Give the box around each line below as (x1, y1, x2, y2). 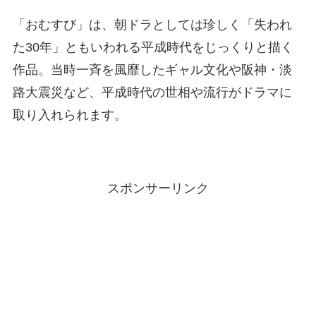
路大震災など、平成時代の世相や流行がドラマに (12, 85, 292, 100)
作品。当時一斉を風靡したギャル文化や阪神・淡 (12, 63, 292, 78)
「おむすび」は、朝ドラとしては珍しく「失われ (12, 18, 292, 32)
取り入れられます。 (12, 108, 127, 123)
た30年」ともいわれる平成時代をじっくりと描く (12, 40, 293, 55)
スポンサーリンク (107, 181, 209, 195)
